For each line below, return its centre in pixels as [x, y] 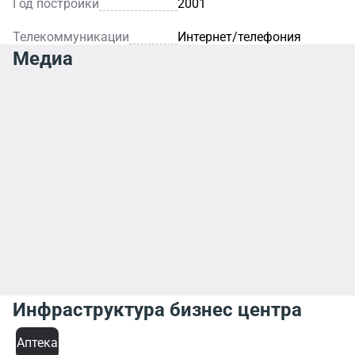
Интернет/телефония [239, 37]
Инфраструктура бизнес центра [157, 310]
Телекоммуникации [71, 37]
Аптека [37, 343]
